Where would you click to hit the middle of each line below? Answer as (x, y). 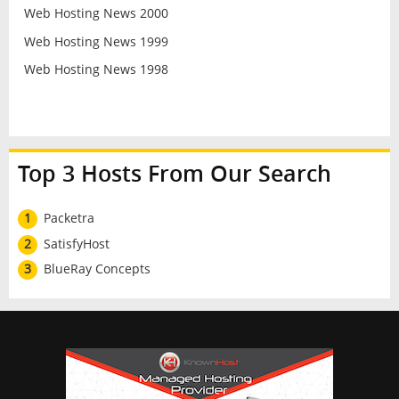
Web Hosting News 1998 (96, 69)
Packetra (69, 217)
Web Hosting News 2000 (96, 12)
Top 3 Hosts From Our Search (174, 173)
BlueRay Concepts (97, 269)
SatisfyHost (76, 243)
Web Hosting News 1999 (96, 41)
